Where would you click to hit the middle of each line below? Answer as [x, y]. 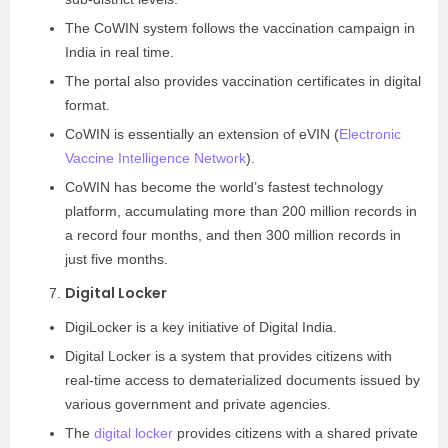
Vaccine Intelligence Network [155, 158]
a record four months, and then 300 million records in [233, 235]
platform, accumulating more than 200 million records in [241, 211]
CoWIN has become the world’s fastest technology [224, 187]
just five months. [116, 259]
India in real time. [121, 52]
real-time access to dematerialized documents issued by [242, 380]
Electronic [370, 134]
